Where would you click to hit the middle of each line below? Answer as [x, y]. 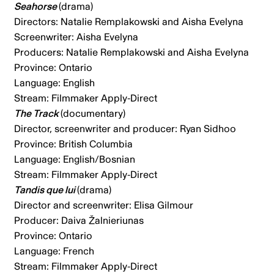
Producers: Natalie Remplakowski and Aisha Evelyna [134, 52]
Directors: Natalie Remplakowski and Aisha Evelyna [130, 22]
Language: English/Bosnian [76, 159]
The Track [37, 113]
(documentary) [94, 113]
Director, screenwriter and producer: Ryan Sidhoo [127, 129]
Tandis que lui [45, 190]
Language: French [55, 251]
